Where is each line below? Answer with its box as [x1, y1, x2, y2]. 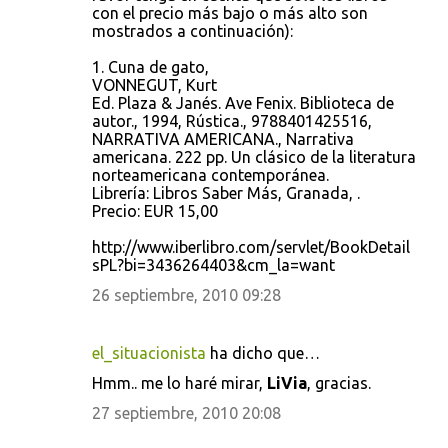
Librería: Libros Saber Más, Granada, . [92, 184, 360, 202]
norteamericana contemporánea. [92, 166, 329, 184]
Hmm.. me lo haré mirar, [92, 374, 267, 392]
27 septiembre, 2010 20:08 [92, 404, 281, 422]
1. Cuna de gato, [92, 58, 209, 76]
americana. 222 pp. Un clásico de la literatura [92, 148, 416, 166]
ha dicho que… [206, 344, 320, 362]
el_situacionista [92, 344, 206, 362]
